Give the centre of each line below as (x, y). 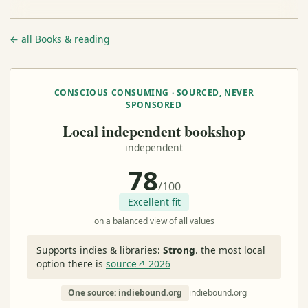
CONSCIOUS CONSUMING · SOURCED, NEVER (154, 92)
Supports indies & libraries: (99, 250)
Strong (179, 250)
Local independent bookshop (154, 131)
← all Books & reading (59, 39)
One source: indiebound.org (125, 293)
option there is (71, 263)
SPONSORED (154, 104)
